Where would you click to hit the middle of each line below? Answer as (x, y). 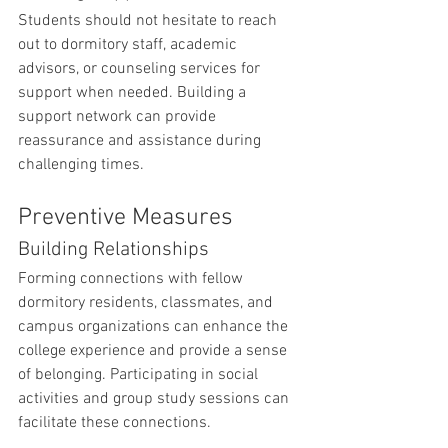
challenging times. (81, 165)
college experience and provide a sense (154, 351)
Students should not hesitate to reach (149, 21)
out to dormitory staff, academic (129, 45)
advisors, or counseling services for (141, 69)
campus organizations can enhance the (155, 327)
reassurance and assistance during (141, 141)
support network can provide (119, 117)
